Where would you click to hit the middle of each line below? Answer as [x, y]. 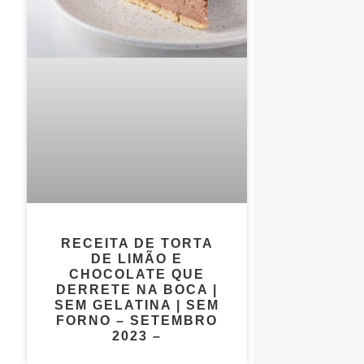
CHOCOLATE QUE [137, 274]
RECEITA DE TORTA [137, 243]
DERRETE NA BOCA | [137, 289]
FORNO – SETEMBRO [137, 320]
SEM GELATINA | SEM [137, 305]
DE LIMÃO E [137, 258]
